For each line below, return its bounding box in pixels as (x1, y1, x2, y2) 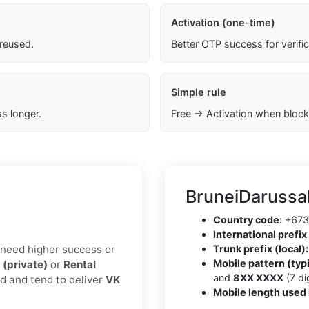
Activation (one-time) (170, 17, 275, 29)
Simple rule (170, 86, 226, 99)
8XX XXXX (233, 272, 283, 284)
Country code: (213, 214, 282, 226)
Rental (63, 258, 96, 272)
